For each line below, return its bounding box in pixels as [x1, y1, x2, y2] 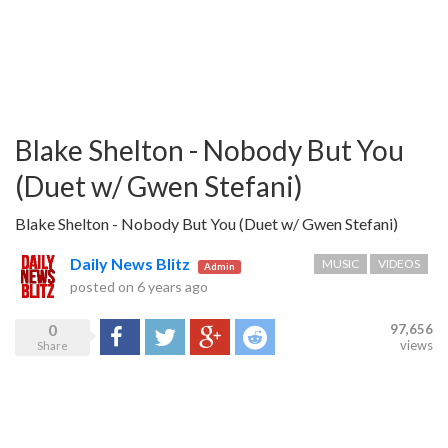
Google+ [190, 328, 245, 345]
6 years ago [137, 277, 208, 295]
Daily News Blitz [70, 254, 190, 273]
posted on [70, 277, 137, 295]
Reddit [235, 328, 277, 345]
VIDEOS [378, 256, 420, 271]
